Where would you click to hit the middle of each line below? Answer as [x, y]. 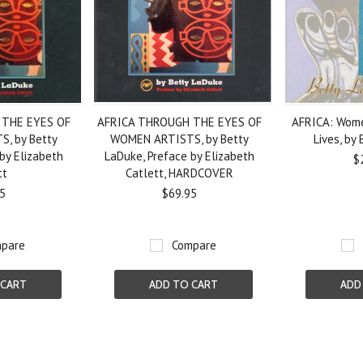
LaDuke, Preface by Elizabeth [179, 156]
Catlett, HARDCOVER [179, 173]
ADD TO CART [183, 284]
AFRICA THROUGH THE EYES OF [179, 122]
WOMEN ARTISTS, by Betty [179, 139]
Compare [194, 245]
